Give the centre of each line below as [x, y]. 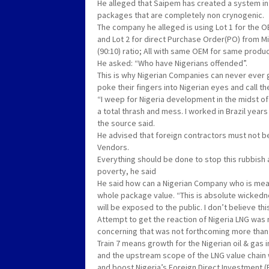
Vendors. [113, 147]
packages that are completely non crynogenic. [181, 15]
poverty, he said [127, 171]
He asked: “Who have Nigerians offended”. [172, 63]
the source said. [126, 123]
